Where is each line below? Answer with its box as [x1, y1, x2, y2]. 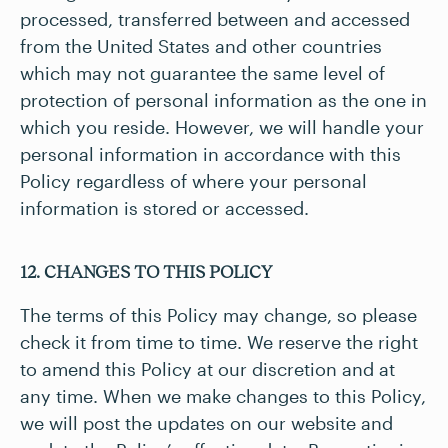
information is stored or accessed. [20, 197, 309, 219]
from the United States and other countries [20, 35, 382, 57]
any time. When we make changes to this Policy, [20, 385, 426, 407]
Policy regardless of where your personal [20, 170, 367, 192]
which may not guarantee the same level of [20, 62, 385, 84]
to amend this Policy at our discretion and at [20, 358, 395, 380]
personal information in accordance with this [20, 143, 401, 165]
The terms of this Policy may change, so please [20, 304, 417, 326]
